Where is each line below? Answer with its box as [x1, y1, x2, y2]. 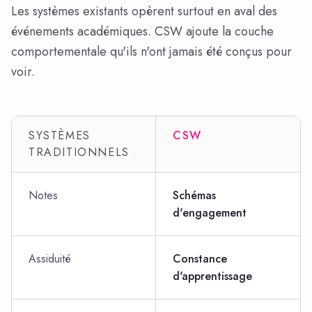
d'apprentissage [173, 268, 252, 284]
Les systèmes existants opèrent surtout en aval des [11, 2, 277, 20]
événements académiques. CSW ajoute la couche [11, 22, 274, 40]
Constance [173, 251, 227, 267]
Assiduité [29, 251, 71, 267]
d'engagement [173, 205, 247, 221]
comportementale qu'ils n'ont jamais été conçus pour [11, 42, 292, 61]
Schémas [173, 187, 216, 203]
